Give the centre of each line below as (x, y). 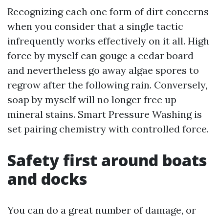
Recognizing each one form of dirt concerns (108, 11)
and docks (47, 179)
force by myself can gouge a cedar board (100, 55)
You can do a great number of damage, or (102, 210)
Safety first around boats (107, 160)
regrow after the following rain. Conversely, (107, 85)
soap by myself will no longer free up (92, 99)
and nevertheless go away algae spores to (103, 70)
